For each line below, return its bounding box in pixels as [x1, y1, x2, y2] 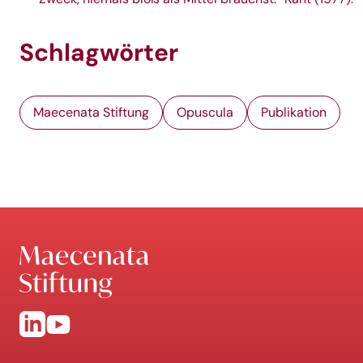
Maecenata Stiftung [33, 105, 149, 120]
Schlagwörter [19, 37, 178, 67]
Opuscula [177, 105, 233, 120]
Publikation [261, 105, 327, 120]
